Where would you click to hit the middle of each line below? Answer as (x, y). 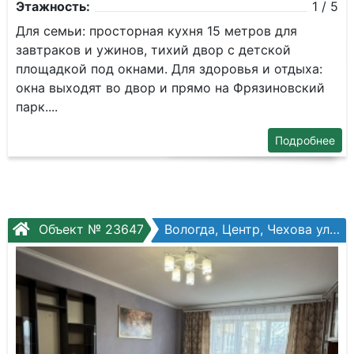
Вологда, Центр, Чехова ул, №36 (247, 229)
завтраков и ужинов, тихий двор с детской (153, 50)
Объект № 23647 (89, 229)
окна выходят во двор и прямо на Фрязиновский (170, 88)
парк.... (37, 107)
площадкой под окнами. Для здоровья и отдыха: (169, 69)
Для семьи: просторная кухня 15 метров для (156, 31)
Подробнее (305, 140)
